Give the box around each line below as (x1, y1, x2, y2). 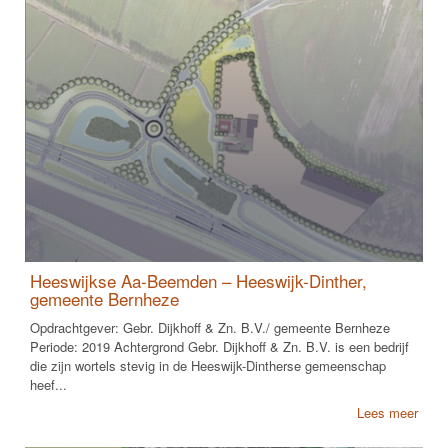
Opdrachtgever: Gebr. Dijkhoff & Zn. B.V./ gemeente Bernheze (30, 317, 390, 337)
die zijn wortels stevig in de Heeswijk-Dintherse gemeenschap (30, 355, 386, 375)
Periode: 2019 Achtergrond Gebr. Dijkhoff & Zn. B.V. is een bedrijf (30, 336, 409, 356)
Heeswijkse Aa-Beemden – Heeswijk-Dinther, (30, 267, 367, 293)
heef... (30, 374, 67, 394)
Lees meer (357, 402, 418, 422)
